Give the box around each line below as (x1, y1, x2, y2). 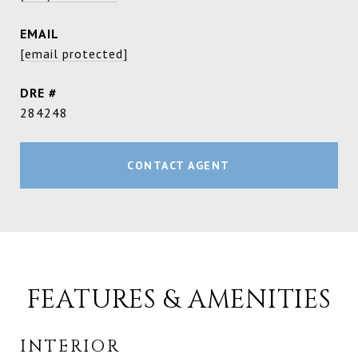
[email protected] (20, 46, 128, 62)
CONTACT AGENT (127, 158, 231, 173)
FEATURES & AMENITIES (26, 283, 332, 318)
